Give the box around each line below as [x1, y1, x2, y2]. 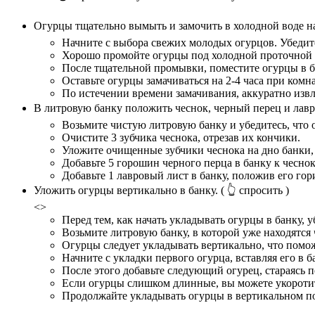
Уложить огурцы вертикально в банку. [34, 184, 218, 197]
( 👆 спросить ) [218, 184, 289, 197]
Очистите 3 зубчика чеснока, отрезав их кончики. [62, 131, 300, 144]
